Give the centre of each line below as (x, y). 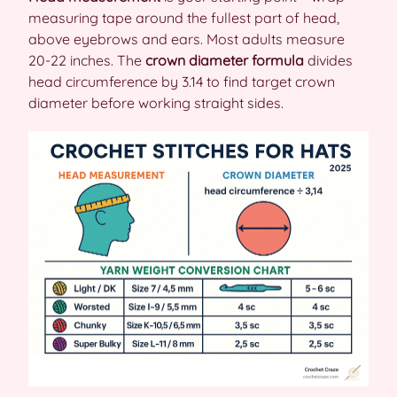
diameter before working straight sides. (156, 102)
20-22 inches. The (87, 60)
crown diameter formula (225, 60)
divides (328, 60)
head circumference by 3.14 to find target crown (182, 81)
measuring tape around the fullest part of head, (184, 17)
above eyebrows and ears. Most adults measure (187, 39)
